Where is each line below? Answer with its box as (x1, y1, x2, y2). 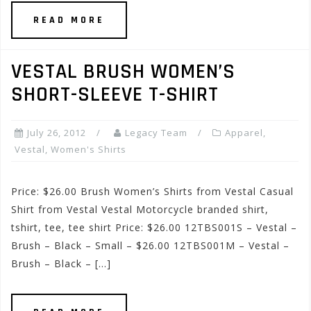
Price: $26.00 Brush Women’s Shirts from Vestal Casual (11, 185, 294, 198)
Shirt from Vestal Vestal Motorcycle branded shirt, (11, 203, 269, 216)
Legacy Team (125, 126, 187, 139)
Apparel (225, 126, 263, 139)
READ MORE (33, 14, 105, 26)
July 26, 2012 (27, 126, 86, 139)
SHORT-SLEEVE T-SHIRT (11, 81, 219, 108)
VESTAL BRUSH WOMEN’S (11, 58, 235, 85)
